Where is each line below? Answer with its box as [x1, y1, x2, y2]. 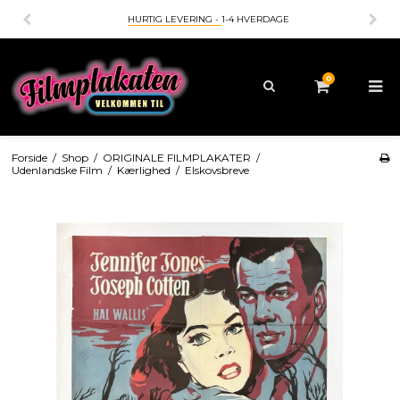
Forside [11, 150, 47, 164]
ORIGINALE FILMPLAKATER [102, 150, 251, 164]
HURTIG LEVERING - [127, 13, 221, 25]
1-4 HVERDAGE [221, 13, 289, 25]
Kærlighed [116, 162, 171, 177]
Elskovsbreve [184, 162, 249, 177]
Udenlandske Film [11, 162, 103, 177]
